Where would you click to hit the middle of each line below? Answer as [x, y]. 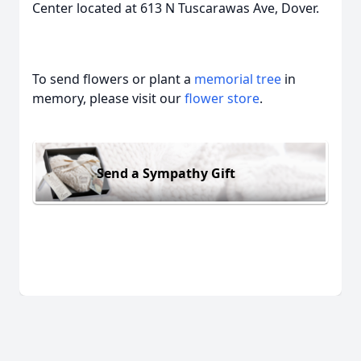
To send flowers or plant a [113, 79]
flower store [222, 98]
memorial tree [238, 79]
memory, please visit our [108, 98]
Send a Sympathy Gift [166, 173]
